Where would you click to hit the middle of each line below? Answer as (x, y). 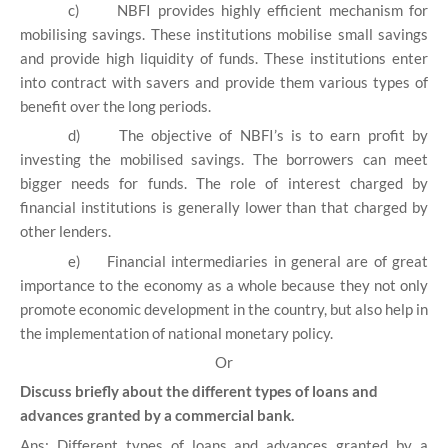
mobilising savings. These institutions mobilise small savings (224, 34)
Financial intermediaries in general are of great (267, 260)
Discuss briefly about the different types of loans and (199, 391)
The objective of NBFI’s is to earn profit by (273, 135)
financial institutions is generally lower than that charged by (224, 207)
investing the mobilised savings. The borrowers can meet (224, 159)
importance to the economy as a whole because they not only (224, 284)
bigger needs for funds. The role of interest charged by (224, 183)
